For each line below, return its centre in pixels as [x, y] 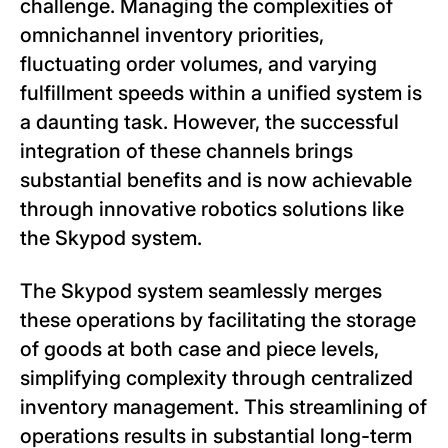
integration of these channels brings [186, 151]
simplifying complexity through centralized [216, 378]
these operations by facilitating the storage [218, 320]
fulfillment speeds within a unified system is [221, 93]
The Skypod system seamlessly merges [201, 291]
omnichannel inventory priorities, [172, 35]
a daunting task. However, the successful [209, 122]
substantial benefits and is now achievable [216, 180]
